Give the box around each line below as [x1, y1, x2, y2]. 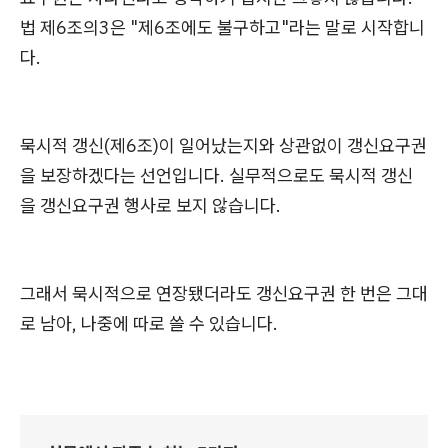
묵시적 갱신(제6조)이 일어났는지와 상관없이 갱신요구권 [20, 134, 427, 158]
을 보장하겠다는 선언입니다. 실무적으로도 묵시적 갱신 [20, 164, 413, 188]
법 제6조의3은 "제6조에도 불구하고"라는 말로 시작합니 [20, 16, 425, 40]
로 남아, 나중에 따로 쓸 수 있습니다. [20, 312, 278, 336]
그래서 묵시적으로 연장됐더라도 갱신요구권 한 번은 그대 [20, 282, 428, 306]
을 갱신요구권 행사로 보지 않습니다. [20, 194, 281, 218]
